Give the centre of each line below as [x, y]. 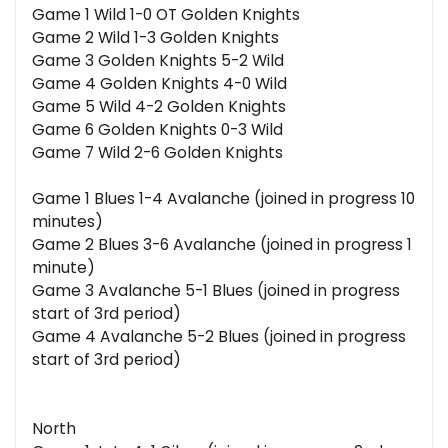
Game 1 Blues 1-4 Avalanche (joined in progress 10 [223, 199]
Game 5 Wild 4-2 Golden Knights [159, 107]
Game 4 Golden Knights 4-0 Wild [159, 84]
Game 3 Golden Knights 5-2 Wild [158, 61]
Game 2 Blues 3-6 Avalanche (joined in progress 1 [222, 245]
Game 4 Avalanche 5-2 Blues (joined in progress [219, 337]
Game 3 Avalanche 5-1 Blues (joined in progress [216, 291]
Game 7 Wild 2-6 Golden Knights [157, 153]
